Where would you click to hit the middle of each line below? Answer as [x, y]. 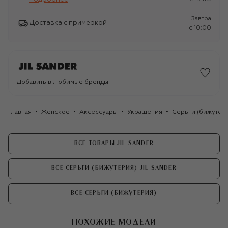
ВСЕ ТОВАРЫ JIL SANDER [114, 144]
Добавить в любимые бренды [63, 82]
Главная [20, 112]
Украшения [145, 112]
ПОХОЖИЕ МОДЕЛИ [114, 222]
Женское [55, 112]
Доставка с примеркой [68, 23]
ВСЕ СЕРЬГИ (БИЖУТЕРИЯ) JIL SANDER [114, 168]
